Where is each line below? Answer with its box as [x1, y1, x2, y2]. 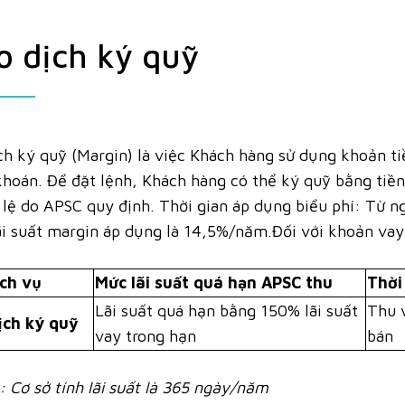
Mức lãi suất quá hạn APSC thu [95, 273, 334, 293]
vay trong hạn [95, 326, 197, 346]
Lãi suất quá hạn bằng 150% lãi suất [95, 301, 359, 321]
